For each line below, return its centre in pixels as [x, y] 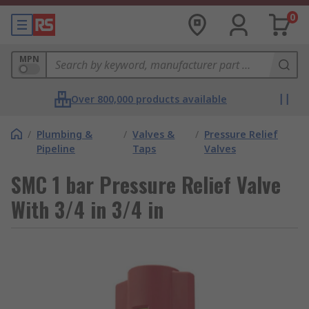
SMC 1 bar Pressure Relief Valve [146, 185]
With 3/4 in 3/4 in [87, 209]
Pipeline [56, 149]
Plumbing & [64, 134]
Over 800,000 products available [149, 99]
